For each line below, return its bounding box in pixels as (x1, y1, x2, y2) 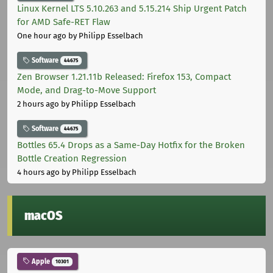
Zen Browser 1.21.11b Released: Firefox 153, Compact (17, 71, 231, 83)
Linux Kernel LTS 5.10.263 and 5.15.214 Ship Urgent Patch (17, 3, 247, 15)
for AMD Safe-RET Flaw (17, 16, 110, 28)
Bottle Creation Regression (17, 152, 127, 164)
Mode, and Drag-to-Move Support (17, 85, 156, 96)
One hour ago (17, 31, 66, 41)
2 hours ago (17, 99, 59, 109)
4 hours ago (17, 167, 60, 177)
